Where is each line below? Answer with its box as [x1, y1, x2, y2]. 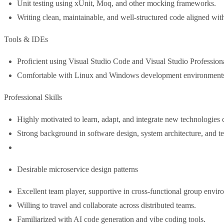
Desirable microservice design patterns [17, 165, 138, 173]
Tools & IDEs [4, 35, 48, 43]
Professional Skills [4, 93, 62, 101]
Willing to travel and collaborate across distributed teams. [17, 201, 196, 209]
